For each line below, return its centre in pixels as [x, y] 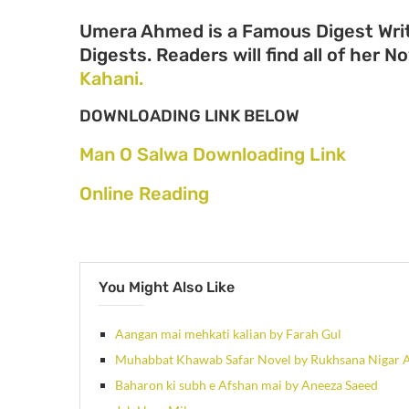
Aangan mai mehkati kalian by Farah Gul [228, 333]
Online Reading [144, 193]
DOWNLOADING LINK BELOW [189, 115]
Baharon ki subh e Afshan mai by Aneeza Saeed [246, 384]
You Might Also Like [167, 287]
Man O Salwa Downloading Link [213, 154]
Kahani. [111, 78]
